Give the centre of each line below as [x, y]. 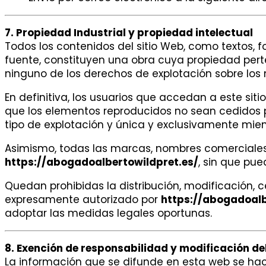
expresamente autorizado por [83, 200]
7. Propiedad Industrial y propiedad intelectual [129, 33]
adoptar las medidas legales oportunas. [108, 213]
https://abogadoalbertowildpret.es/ [102, 162]
